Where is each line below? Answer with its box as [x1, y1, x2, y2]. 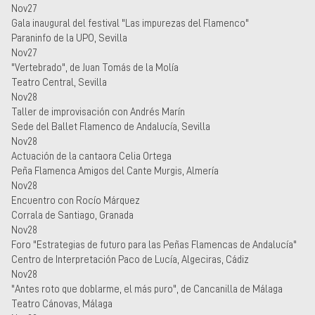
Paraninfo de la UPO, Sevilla [11, 32, 127, 43]
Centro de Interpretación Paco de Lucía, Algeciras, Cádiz [11, 254, 249, 264]
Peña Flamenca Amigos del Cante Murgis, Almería [11, 165, 219, 176]
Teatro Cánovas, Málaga [11, 298, 112, 309]
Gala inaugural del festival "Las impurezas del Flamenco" [11, 18, 249, 28]
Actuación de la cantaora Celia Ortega [11, 150, 172, 161]
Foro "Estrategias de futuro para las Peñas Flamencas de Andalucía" [11, 239, 297, 250]
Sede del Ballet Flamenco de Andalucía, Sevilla [11, 121, 210, 131]
